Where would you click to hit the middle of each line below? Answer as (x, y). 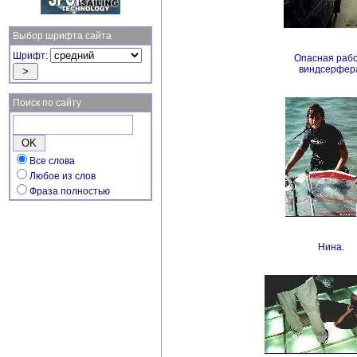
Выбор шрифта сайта (62, 36)
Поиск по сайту (47, 103)
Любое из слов (63, 176)
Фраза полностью (70, 191)
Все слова (52, 161)
